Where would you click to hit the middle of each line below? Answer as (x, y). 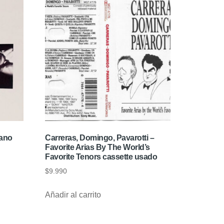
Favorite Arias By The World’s (97, 147)
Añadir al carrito (73, 195)
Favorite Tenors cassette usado (101, 157)
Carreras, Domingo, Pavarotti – (100, 138)
